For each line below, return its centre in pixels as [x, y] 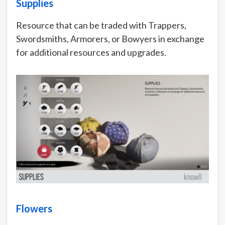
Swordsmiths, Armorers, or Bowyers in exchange [110, 39]
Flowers [34, 208]
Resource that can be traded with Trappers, [101, 25]
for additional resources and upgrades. [91, 52]
